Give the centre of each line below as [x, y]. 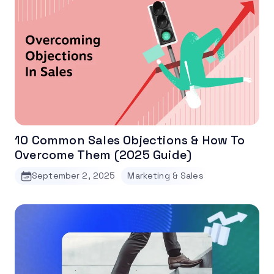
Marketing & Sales [165, 176]
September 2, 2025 [74, 176]
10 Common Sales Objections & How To [130, 140]
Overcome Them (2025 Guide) [103, 155]
